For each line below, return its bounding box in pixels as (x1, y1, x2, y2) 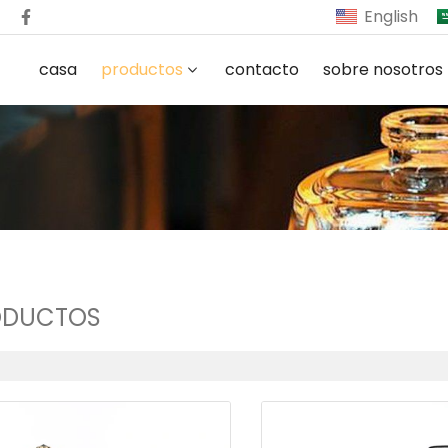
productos (101, 58, 184, 81)
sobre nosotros (323, 58, 444, 81)
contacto (225, 58, 300, 81)
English (364, 5, 418, 28)
